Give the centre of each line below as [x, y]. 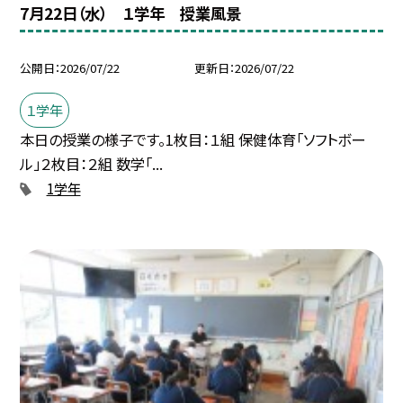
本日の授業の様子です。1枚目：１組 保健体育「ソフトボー [193, 139]
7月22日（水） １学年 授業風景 [131, 13]
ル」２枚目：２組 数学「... [92, 163]
